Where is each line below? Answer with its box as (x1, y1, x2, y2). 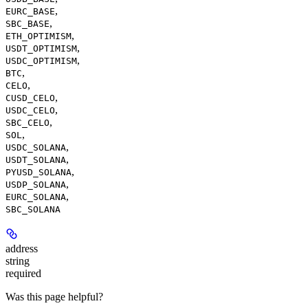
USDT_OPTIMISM (5, 43, 77, 54)
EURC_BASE (5, 6, 55, 16)
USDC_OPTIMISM (5, 56, 77, 66)
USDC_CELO (5, 105, 55, 115)
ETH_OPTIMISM (5, 31, 71, 41)
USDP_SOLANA (5, 179, 66, 190)
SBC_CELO (5, 118, 49, 128)
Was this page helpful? (5, 291, 103, 302)
